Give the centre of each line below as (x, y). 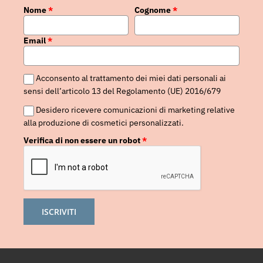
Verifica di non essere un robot (82, 140)
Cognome (153, 10)
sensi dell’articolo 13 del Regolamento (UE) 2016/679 (122, 91)
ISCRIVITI (59, 211)
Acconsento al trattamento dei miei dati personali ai (131, 78)
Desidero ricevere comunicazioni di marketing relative (136, 109)
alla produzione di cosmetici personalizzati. (104, 122)
